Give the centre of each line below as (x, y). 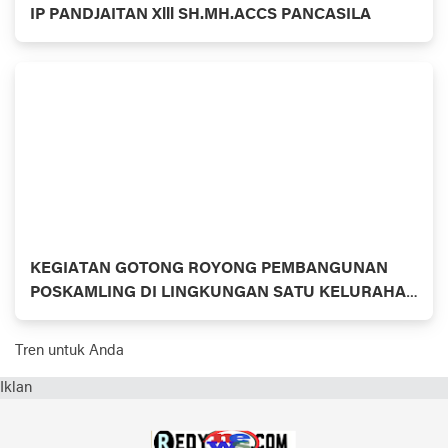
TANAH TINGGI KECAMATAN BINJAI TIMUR (193, 316)
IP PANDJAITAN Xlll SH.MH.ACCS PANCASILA (200, 14)
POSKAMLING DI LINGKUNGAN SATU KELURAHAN (224, 292)
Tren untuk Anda (69, 350)
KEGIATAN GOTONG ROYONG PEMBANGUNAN (209, 268)
